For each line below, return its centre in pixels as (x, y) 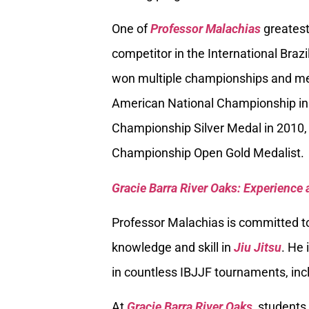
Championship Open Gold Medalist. (208, 153)
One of (131, 29)
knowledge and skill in (173, 248)
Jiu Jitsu (258, 248)
